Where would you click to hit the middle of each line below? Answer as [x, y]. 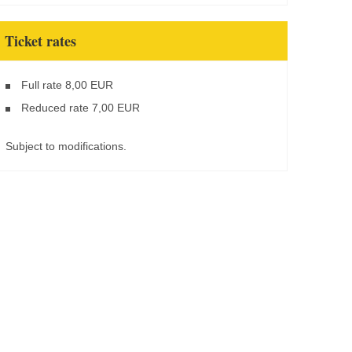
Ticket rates [40, 40]
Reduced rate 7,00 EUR [81, 107]
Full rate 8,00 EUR [67, 84]
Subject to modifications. [66, 146]
